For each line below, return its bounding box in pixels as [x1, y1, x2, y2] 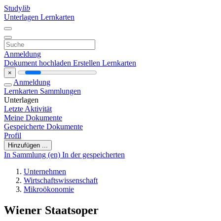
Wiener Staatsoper [4, 203, 99, 217]
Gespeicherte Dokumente [4, 122, 83, 131]
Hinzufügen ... [8, 142, 48, 149]
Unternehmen [24, 167, 66, 176]
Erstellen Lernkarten [73, 59, 136, 67]
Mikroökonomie [24, 185, 74, 193]
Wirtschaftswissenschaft [24, 176, 98, 184]
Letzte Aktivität [4, 105, 52, 113]
